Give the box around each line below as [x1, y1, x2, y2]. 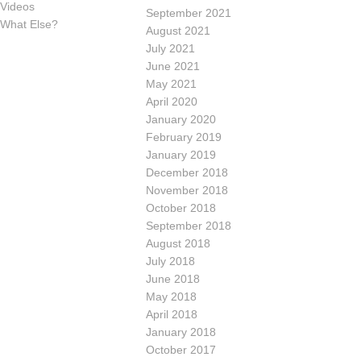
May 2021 [146, 77, 197, 90]
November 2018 [146, 183, 228, 197]
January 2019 [146, 147, 216, 161]
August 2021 [146, 23, 210, 37]
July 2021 [146, 41, 195, 55]
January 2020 [146, 112, 216, 126]
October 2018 [146, 201, 216, 214]
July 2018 [146, 254, 195, 268]
